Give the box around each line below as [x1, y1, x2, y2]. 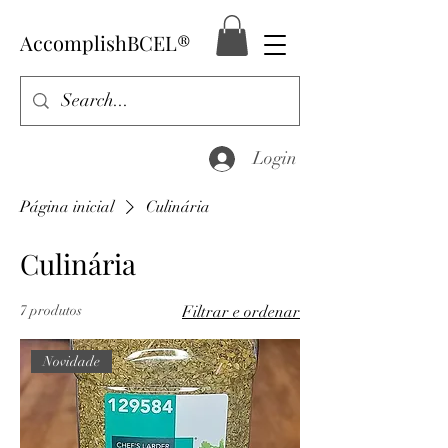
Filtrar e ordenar [182, 301, 300, 322]
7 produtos [20, 301, 82, 319]
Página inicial [20, 196, 114, 217]
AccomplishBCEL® [20, 29, 191, 56]
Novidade [43, 352, 101, 370]
